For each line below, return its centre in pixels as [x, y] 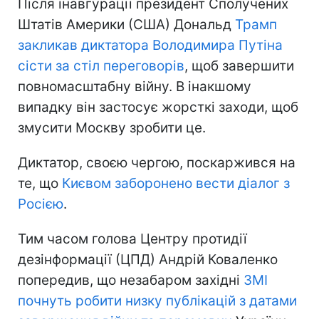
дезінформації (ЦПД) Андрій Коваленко [148, 259]
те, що [38, 183]
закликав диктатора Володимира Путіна [150, 45]
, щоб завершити [239, 66]
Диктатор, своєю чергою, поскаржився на [157, 162]
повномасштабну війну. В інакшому [135, 86]
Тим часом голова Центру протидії [132, 239]
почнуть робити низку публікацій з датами [157, 300]
